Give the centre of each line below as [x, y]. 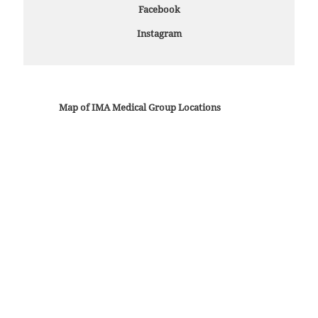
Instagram [159, 34]
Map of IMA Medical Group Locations [140, 108]
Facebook [159, 10]
